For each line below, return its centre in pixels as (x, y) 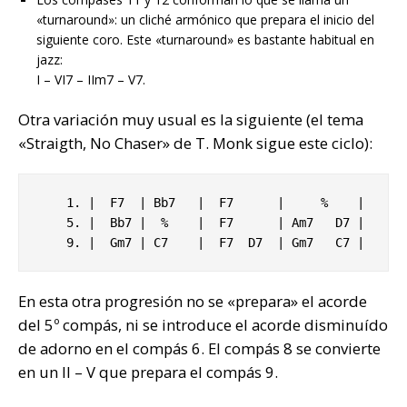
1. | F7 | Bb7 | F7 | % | (52, 203)
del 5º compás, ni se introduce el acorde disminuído (203, 325)
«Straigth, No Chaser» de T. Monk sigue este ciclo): (195, 144)
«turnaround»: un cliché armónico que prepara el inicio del (205, 20)
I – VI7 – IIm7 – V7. (91, 80)
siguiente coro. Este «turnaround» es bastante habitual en (205, 40)
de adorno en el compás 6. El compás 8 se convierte (199, 349)
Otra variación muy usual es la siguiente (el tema (191, 120)
